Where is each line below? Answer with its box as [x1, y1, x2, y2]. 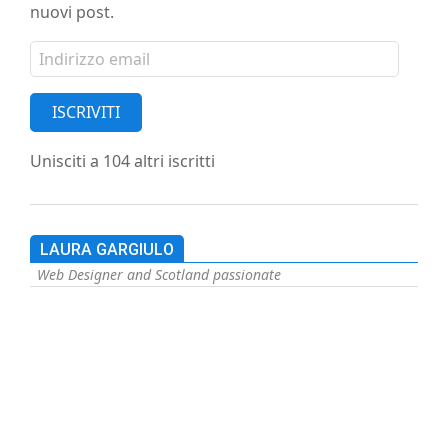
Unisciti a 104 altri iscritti [30, 149, 215, 172]
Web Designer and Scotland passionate [37, 264, 281, 284]
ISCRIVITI [52, 100, 120, 123]
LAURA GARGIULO [40, 239, 174, 259]
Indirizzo [29, 39, 99, 62]
